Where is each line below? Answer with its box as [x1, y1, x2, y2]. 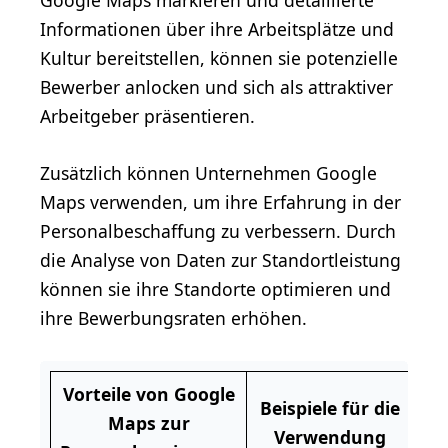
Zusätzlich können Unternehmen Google [40, 160, 377, 185]
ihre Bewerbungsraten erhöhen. [40, 305, 307, 330]
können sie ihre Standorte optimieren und [40, 276, 391, 301]
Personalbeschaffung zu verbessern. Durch [40, 218, 396, 243]
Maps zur [107, 410, 190, 435]
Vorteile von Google [62, 381, 235, 406]
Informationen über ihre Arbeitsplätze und [40, 16, 394, 41]
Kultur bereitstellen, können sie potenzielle [40, 45, 398, 70]
